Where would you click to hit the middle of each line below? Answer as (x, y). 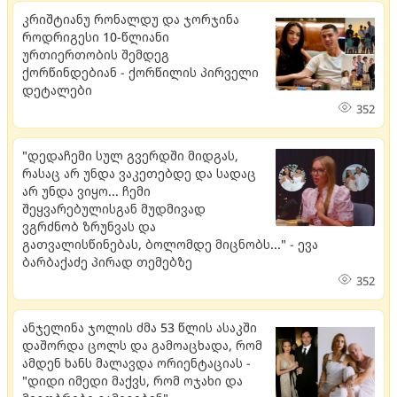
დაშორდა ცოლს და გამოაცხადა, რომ (142, 345)
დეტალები (57, 90)
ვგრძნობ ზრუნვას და (89, 226)
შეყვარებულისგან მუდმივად (114, 208)
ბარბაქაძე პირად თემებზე (107, 261)
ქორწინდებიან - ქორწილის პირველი (140, 72)
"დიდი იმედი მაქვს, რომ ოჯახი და (132, 380)
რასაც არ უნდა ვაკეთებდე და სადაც (139, 173)
